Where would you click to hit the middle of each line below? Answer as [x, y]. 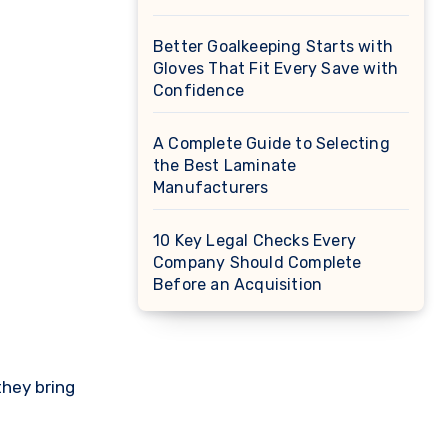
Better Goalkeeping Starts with [273, 46]
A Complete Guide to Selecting [271, 143]
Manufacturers [211, 187]
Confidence [198, 90]
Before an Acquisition [238, 284]
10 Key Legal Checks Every [254, 240]
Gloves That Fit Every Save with [276, 68]
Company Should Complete [257, 262]
